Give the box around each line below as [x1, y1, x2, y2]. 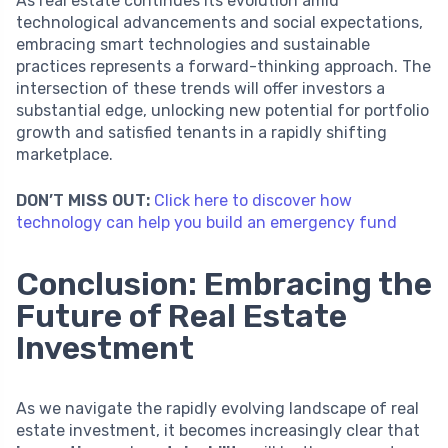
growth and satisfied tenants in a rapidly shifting [16, 122, 387, 142]
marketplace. [16, 144, 113, 164]
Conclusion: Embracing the [16, 264, 432, 303]
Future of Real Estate [16, 296, 347, 335]
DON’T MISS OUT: [16, 190, 150, 210]
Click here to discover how [154, 190, 352, 210]
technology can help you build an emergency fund [16, 212, 397, 232]
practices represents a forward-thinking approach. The [16, 56, 431, 76]
